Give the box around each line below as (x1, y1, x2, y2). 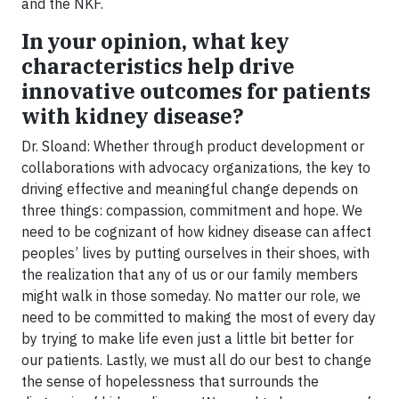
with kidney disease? (21, 102, 244, 129)
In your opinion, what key (21, 28, 289, 54)
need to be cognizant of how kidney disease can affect (21, 223, 371, 240)
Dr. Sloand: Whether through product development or (21, 137, 364, 155)
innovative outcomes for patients (21, 77, 370, 104)
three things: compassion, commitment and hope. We (21, 201, 362, 219)
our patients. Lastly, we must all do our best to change (21, 351, 371, 369)
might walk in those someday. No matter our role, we (21, 287, 361, 305)
